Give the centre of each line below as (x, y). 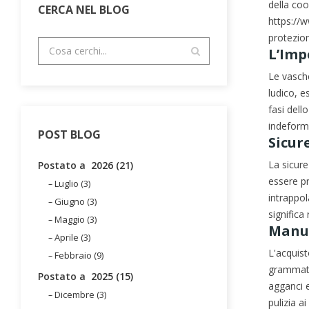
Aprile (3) (72, 237)
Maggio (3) (76, 219)
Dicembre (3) (80, 294)
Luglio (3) (72, 183)
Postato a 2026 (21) (86, 165)
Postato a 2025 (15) (86, 276)
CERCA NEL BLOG (84, 9)
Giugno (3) (76, 201)
